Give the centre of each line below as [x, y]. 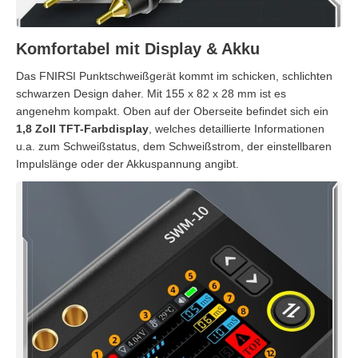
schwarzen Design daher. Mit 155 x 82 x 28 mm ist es [151, 93]
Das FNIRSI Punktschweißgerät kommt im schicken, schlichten [174, 76]
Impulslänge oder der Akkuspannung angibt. [127, 163]
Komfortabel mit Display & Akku [138, 48]
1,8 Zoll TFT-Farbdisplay [82, 128]
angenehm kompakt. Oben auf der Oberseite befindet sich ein [172, 111]
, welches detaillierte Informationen [237, 128]
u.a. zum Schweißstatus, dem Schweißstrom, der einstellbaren [174, 146]
